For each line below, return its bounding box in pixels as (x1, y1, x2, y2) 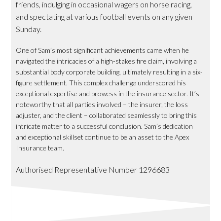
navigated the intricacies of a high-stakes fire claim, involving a (16, 56, 197, 65)
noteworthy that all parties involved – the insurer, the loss (16, 100, 188, 109)
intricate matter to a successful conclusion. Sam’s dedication (16, 121, 193, 130)
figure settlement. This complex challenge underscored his (16, 78, 186, 87)
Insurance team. (16, 143, 65, 152)
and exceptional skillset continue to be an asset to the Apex (16, 132, 189, 141)
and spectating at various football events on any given (16, 11, 193, 21)
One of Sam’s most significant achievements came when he (16, 45, 189, 54)
